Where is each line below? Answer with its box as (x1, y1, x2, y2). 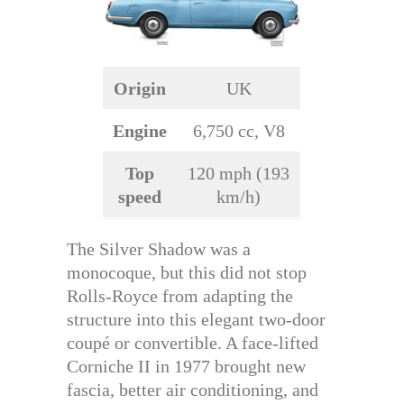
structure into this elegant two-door (67, 309, 326, 330)
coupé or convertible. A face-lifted (67, 333, 318, 353)
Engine (113, 121, 167, 142)
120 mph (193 (188, 163, 289, 184)
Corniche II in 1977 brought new (67, 356, 306, 377)
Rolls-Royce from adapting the (67, 286, 293, 307)
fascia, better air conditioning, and (67, 380, 318, 400)
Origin (114, 78, 166, 99)
